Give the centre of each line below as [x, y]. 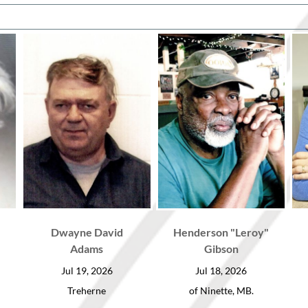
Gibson [221, 248]
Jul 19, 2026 [87, 270]
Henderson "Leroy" [221, 232]
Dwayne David [87, 232]
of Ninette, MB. [221, 290]
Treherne [87, 290]
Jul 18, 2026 [221, 270]
